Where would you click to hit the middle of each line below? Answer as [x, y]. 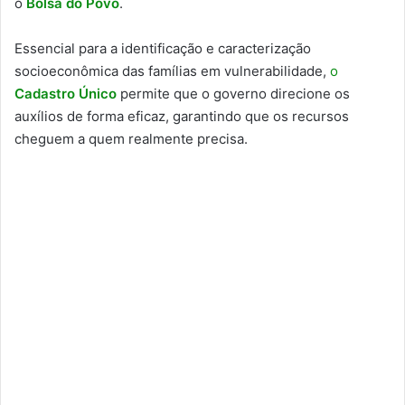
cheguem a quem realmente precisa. [131, 138]
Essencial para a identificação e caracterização [163, 48]
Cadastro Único [66, 93]
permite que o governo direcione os [233, 93]
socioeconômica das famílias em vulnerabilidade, [172, 71]
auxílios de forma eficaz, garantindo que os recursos [182, 116]
